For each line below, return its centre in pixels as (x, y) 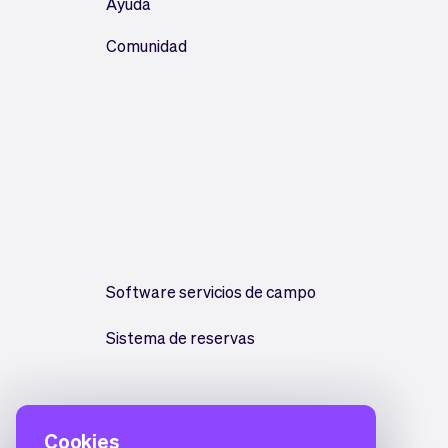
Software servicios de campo (211, 291)
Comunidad (146, 45)
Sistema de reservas (180, 337)
